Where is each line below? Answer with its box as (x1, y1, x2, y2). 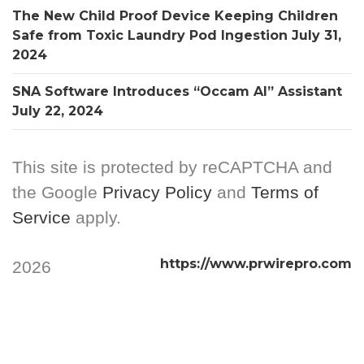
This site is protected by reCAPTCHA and (12, 158, 332, 176)
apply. (71, 208, 121, 227)
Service (12, 208, 71, 227)
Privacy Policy (102, 183, 212, 201)
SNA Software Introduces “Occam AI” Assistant (12, 84, 342, 99)
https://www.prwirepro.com (160, 256, 352, 271)
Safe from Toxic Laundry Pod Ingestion (12, 28, 288, 43)
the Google (12, 183, 102, 201)
